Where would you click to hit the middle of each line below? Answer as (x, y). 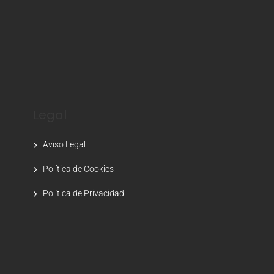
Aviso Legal (64, 144)
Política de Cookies (78, 169)
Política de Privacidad (83, 193)
